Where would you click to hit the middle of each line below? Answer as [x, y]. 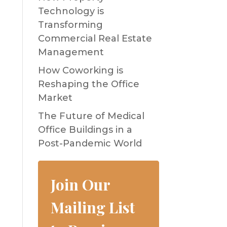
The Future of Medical [91, 116]
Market [55, 98]
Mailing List [92, 207]
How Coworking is [80, 70]
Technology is [71, 11]
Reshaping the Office [88, 84]
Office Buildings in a [85, 130]
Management [71, 52]
